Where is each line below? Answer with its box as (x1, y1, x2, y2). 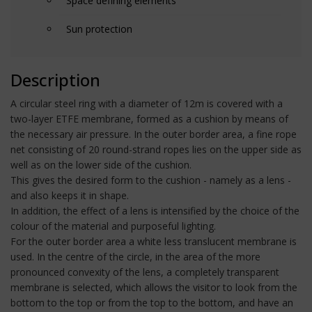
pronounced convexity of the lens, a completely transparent (10, 265, 279, 279)
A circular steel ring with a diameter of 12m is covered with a (10, 96, 283, 110)
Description (10, 68, 100, 91)
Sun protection (66, 22, 132, 36)
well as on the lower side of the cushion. (10, 157, 192, 171)
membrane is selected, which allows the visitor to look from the (10, 280, 297, 294)
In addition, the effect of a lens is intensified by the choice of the (10, 203, 299, 217)
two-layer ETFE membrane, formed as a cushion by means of (10, 111, 288, 125)
